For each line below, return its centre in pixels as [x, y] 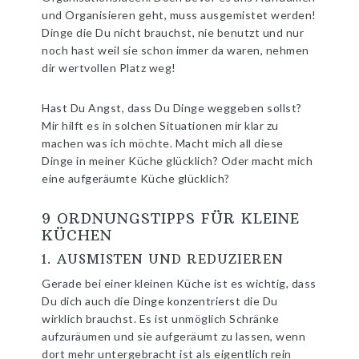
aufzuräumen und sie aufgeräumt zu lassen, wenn [174, 336]
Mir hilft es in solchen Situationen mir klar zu [160, 125]
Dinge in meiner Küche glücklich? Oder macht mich [177, 160]
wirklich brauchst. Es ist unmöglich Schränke [161, 318]
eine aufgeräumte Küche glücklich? [136, 178]
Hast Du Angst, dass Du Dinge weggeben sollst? [172, 107]
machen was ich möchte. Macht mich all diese [163, 143]
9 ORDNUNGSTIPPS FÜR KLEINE [171, 218]
